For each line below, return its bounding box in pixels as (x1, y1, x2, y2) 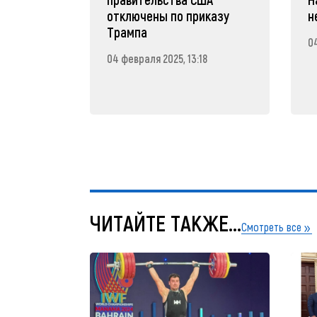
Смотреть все (241, 219, 301, 234)
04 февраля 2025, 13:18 (107, 51, 207, 65)
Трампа (107, 24, 147, 41)
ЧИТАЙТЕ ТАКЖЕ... (90, 209, 241, 236)
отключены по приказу (107, 8, 229, 25)
